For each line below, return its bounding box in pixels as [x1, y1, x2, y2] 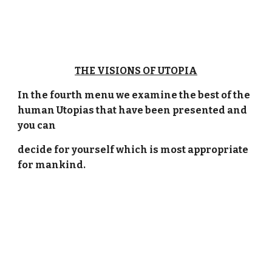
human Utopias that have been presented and [18, 104, 248, 116]
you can [18, 120, 56, 131]
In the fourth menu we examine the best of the [18, 89, 251, 101]
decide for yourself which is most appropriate [18, 144, 249, 155]
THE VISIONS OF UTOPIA [75, 65, 197, 76]
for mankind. [18, 159, 86, 171]
